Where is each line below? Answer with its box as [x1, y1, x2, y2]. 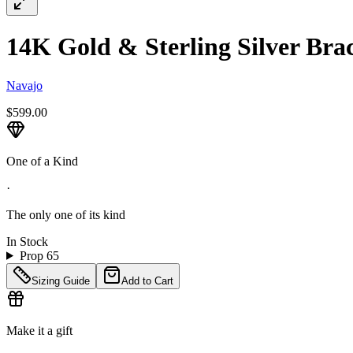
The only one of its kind [6, 207, 125, 221]
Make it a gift [6, 323, 72, 337]
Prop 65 [19, 248, 59, 262]
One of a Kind [6, 154, 78, 168]
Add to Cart [121, 274, 173, 287]
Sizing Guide [32, 274, 90, 287]
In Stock [6, 234, 48, 248]
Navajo [6, 78, 43, 92]
